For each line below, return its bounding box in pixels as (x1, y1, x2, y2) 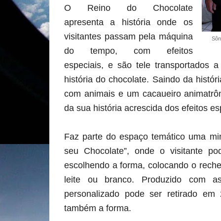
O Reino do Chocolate (64, 3, 193, 13)
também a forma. (64, 203, 131, 213)
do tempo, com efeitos (64, 46, 193, 56)
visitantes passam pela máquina (64, 32, 193, 41)
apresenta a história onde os (64, 17, 193, 27)
